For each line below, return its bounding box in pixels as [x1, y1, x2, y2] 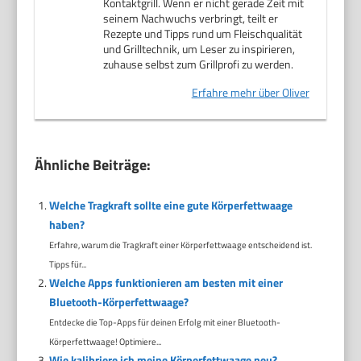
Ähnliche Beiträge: [35, 153, 151, 176]
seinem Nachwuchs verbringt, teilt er [103, 9, 279, 27]
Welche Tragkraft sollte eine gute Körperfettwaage [48, 196, 293, 214]
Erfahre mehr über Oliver [191, 83, 309, 101]
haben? [48, 215, 85, 233]
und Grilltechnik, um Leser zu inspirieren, [103, 39, 296, 57]
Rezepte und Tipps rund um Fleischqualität [103, 24, 303, 42]
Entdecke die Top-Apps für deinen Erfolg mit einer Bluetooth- [48, 314, 280, 329]
